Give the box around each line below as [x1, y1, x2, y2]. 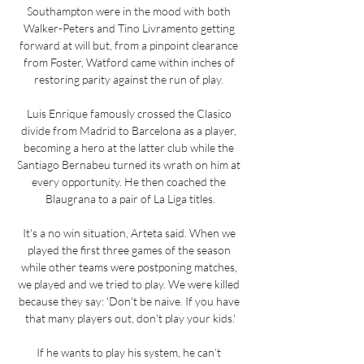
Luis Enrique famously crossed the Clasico [26, 106, 232, 120]
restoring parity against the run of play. [34, 71, 226, 86]
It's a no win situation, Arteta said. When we [22, 225, 236, 240]
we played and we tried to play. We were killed [18, 276, 240, 291]
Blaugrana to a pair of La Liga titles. [45, 191, 215, 206]
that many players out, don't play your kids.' [24, 310, 236, 325]
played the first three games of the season [27, 242, 231, 257]
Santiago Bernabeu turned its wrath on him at [17, 157, 240, 171]
